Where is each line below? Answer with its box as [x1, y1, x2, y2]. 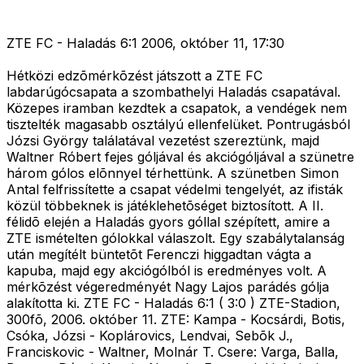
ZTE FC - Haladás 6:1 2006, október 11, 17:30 [6, 35, 284, 52]
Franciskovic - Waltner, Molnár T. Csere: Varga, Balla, [6, 344, 339, 361]
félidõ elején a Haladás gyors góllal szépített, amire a [6, 214, 330, 231]
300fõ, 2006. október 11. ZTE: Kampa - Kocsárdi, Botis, [6, 311, 345, 328]
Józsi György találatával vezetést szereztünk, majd [6, 132, 319, 149]
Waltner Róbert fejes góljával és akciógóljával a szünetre [6, 149, 354, 166]
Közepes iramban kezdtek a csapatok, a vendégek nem [6, 100, 347, 117]
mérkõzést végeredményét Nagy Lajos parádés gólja [6, 279, 329, 296]
